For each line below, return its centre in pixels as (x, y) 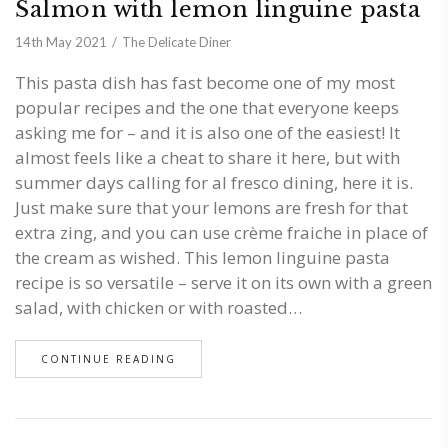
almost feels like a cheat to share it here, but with (207, 158)
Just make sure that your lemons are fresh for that (211, 208)
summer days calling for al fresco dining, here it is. (214, 183)
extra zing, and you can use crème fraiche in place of (221, 233)
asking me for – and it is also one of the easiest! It (207, 133)
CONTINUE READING (108, 359)
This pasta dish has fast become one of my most (205, 83)
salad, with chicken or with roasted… (158, 308)
